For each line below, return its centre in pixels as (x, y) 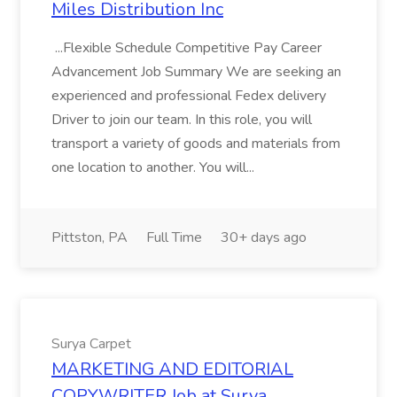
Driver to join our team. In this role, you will (182, 120)
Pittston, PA (90, 237)
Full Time (174, 237)
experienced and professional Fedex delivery (189, 96)
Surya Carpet (91, 344)
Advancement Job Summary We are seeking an (196, 72)
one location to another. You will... (155, 167)
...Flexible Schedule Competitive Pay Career (187, 48)
